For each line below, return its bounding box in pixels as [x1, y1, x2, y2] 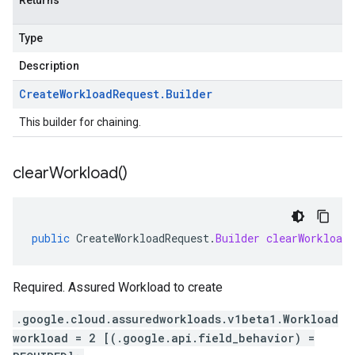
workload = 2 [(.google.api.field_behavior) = [13, 330, 315, 345]
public [32, 231, 70, 246]
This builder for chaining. [19, 116, 141, 128]
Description [19, 59, 79, 72]
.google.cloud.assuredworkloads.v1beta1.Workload [16, 311, 338, 326]
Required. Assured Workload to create [13, 280, 223, 295]
